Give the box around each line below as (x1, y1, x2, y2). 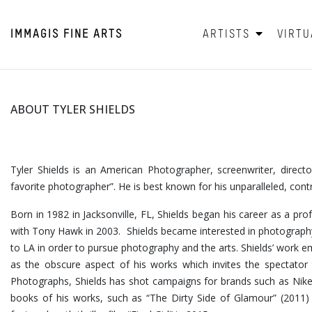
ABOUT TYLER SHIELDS (10, 102, 135, 118)
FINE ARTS (63, 29, 123, 40)
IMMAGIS (10, 29, 59, 40)
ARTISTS (203, 29, 253, 40)
